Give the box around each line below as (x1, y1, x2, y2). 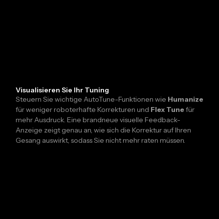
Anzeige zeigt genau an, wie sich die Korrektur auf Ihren (16, 126, 191, 135)
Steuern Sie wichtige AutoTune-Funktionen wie (16, 95, 168, 104)
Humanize (168, 95, 203, 104)
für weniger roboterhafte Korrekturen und (16, 105, 151, 114)
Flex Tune (151, 105, 184, 114)
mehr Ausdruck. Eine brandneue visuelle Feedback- (16, 115, 180, 125)
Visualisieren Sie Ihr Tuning (16, 86, 109, 95)
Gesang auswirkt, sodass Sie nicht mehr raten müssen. (16, 136, 185, 145)
